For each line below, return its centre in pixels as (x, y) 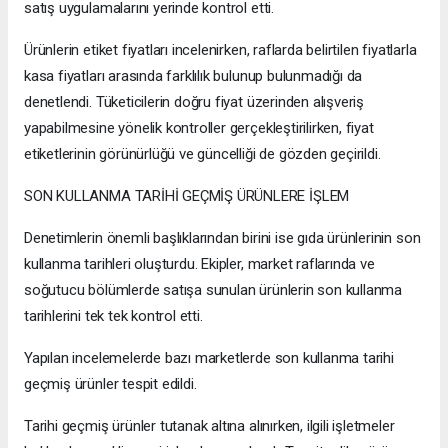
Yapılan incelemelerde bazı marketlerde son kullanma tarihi (209, 358)
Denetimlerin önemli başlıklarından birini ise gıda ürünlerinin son (222, 238)
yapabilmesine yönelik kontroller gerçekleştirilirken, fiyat (199, 128)
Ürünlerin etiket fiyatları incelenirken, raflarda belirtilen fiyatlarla (220, 50)
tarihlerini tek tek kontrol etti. (113, 316)
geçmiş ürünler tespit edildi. (110, 384)
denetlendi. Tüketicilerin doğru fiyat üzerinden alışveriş (194, 102)
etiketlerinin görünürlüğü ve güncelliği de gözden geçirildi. (202, 154)
